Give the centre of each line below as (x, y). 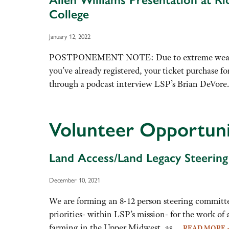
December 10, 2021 (75, 179)
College (71, 14)
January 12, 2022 (70, 36)
